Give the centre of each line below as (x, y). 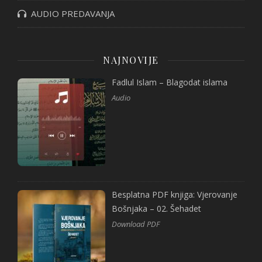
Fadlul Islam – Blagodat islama (170, 82)
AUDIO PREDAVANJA (70, 13)
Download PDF (136, 224)
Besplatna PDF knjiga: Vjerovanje (175, 194)
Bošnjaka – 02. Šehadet (157, 208)
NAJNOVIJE (131, 60)
